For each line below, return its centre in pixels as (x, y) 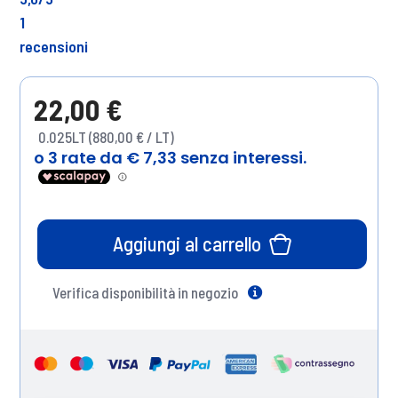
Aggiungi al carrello (187, 244)
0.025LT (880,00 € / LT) (106, 137)
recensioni (54, 46)
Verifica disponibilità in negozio (146, 292)
